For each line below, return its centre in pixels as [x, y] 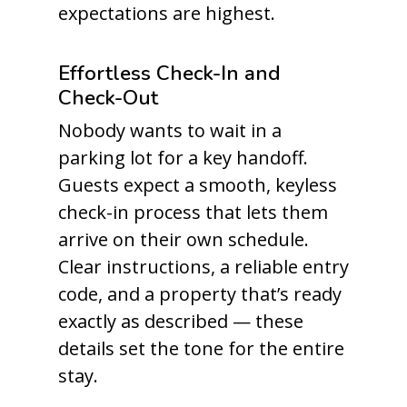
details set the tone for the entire [201, 348]
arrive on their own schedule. [184, 239]
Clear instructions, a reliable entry [203, 267]
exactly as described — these [181, 321]
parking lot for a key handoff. [183, 158]
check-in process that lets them [193, 212]
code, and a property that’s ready [200, 294]
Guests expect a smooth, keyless [198, 185]
